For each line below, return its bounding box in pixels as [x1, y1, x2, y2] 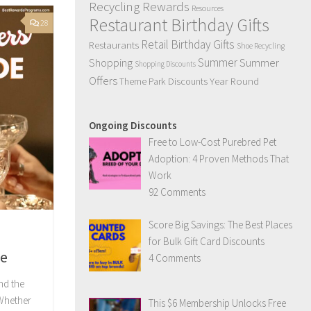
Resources [192, 3, 224, 13]
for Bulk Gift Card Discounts [149, 234, 265, 248]
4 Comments [149, 251, 201, 264]
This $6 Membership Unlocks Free [149, 296, 287, 310]
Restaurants [89, 38, 139, 51]
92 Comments [149, 185, 206, 199]
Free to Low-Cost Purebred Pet [149, 135, 277, 149]
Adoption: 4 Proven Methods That [149, 152, 289, 165]
